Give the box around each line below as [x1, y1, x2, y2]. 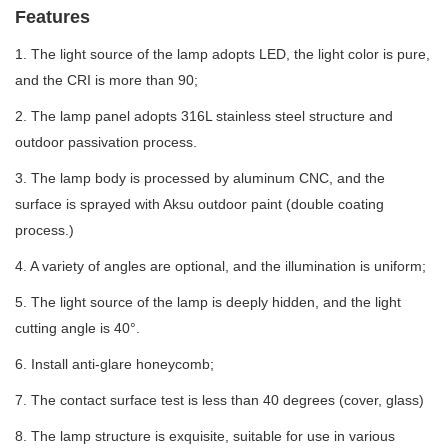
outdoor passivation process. [15, 134, 197, 150]
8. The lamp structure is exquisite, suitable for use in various [15, 428, 395, 444]
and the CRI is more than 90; [15, 72, 198, 88]
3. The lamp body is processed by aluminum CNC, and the [15, 170, 385, 186]
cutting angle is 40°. [15, 320, 140, 336]
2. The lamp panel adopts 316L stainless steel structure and [15, 108, 393, 124]
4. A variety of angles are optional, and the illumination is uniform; [15, 258, 426, 274]
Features [15, 7, 90, 27]
